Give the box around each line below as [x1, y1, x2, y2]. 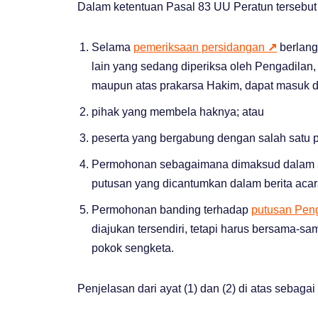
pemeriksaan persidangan [133, 40, 268, 53]
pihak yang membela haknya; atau [92, 105, 264, 118]
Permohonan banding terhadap [92, 203, 251, 216]
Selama [92, 40, 133, 53]
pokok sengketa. [92, 241, 174, 254]
